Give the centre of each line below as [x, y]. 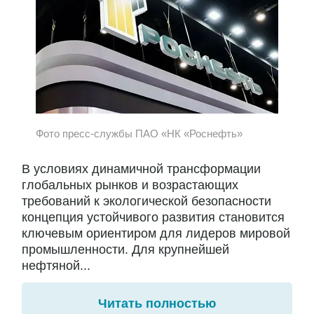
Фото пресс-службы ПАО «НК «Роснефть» [139, 134]
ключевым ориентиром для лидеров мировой [156, 233]
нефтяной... [56, 265]
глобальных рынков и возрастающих [130, 185]
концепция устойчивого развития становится [153, 217]
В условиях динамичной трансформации [141, 169]
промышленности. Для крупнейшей [125, 249]
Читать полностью [157, 303]
